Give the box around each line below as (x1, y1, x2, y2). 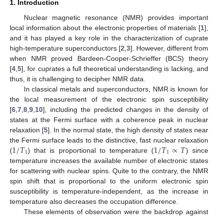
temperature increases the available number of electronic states (10, 156, 208, 164)
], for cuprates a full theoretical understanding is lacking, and (21, 64, 208, 73)
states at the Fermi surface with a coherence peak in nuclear (10, 115, 208, 124)
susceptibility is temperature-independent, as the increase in (10, 187, 208, 195)
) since (185, 146, 209, 154)
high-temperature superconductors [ (10, 44, 121, 52)
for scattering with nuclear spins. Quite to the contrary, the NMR (10, 166, 208, 175)
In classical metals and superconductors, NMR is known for (23, 85, 208, 93)
